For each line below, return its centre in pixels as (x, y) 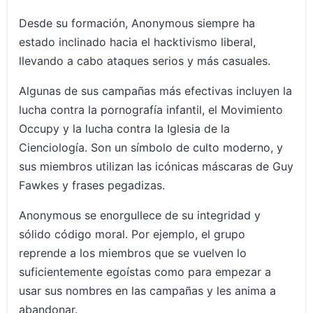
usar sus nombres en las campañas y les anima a (148, 291)
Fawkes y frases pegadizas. (92, 185)
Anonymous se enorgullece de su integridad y (140, 216)
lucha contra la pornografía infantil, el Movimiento (151, 110)
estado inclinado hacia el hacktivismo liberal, (138, 42)
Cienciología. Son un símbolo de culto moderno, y (151, 148)
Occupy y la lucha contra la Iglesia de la (125, 129)
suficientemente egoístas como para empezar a (145, 272)
